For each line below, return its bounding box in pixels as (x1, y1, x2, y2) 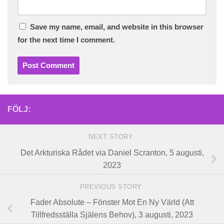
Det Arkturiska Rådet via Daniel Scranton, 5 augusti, (20, 148, 204, 157)
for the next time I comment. (17, 35, 115, 44)
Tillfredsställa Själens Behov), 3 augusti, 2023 (31, 210, 193, 219)
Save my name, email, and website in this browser (30, 22, 203, 31)
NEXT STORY (88, 133, 135, 141)
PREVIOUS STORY (79, 183, 144, 191)
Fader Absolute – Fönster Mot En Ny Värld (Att (30, 198, 194, 207)
